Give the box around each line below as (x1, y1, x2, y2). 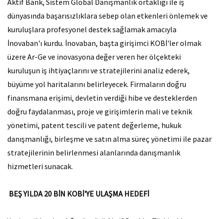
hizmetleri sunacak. (7, 161, 73, 171)
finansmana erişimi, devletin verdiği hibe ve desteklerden (7, 93, 197, 103)
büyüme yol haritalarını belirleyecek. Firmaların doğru (7, 79, 186, 89)
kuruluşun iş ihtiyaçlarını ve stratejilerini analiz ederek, (7, 66, 190, 75)
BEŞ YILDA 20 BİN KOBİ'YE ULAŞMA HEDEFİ (7, 189, 149, 198)
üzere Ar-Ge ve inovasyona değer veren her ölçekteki (7, 52, 181, 62)
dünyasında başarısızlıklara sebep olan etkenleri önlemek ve (7, 11, 208, 21)
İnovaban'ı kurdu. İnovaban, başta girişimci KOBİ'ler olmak (7, 38, 201, 48)
